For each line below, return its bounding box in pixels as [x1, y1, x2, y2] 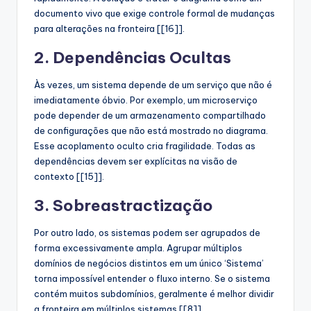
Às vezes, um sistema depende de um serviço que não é [34, 78, 272, 90]
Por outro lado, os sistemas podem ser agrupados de [34, 226, 260, 238]
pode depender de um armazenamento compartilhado [34, 109, 266, 121]
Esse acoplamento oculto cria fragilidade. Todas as [34, 140, 255, 151]
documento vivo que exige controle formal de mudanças [34, 7, 275, 19]
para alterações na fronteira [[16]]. [34, 22, 185, 34]
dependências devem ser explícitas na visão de [34, 155, 237, 167]
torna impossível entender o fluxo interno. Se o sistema [34, 272, 270, 284]
